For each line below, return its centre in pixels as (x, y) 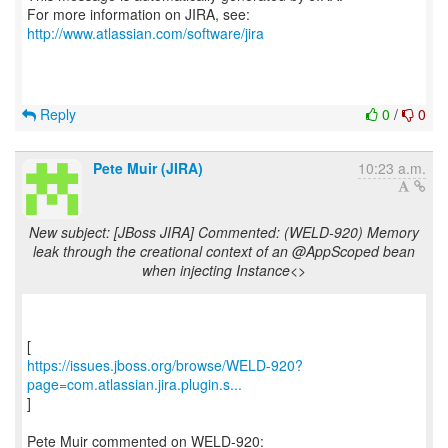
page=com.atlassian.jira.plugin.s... (134, 384)
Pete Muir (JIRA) (148, 168)
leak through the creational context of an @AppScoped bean (224, 251)
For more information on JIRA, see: (138, 14)
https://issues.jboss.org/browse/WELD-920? (165, 365)
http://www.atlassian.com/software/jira (145, 33)
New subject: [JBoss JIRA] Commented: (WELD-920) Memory (224, 232)
